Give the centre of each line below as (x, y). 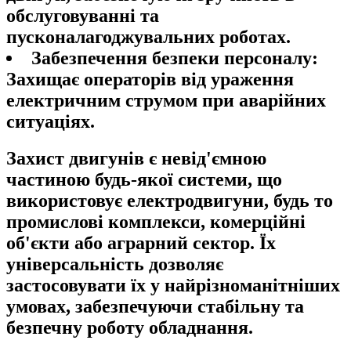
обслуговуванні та (83, 15)
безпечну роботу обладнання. (130, 327)
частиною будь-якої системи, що (144, 179)
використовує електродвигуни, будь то (170, 200)
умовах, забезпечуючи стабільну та (155, 306)
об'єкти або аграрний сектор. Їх (141, 242)
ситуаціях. (51, 121)
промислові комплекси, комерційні (156, 221)
